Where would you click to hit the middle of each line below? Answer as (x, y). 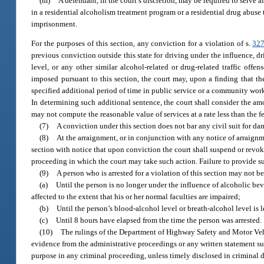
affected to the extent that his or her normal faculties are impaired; (136, 197)
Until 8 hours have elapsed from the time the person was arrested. (159, 220)
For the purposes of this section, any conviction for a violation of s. (142, 44)
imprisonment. (55, 24)
